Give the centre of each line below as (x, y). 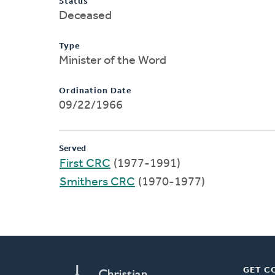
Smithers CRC (97, 182)
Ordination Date (95, 91)
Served (72, 149)
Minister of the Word (113, 60)
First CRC (85, 164)
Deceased (85, 16)
